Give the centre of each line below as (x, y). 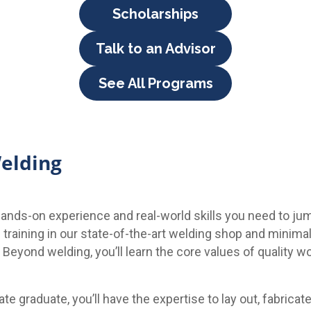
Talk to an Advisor (155, 49)
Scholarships (155, 14)
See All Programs (155, 83)
